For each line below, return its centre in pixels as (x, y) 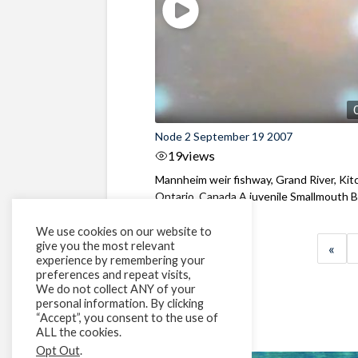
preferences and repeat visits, (113, 274)
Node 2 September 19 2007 (224, 136)
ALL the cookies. (79, 332)
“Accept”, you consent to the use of (127, 318)
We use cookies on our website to (124, 231)
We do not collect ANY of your (116, 289)
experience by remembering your (121, 260)
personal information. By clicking (120, 303)
